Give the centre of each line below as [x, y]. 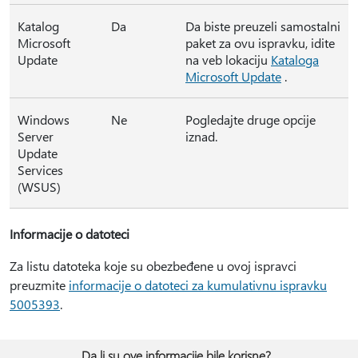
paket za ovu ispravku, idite [260, 43]
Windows [44, 119]
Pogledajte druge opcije [251, 119]
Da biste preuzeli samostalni [263, 26]
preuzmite [39, 285]
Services [40, 170]
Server [36, 136]
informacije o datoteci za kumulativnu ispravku [198, 285]
